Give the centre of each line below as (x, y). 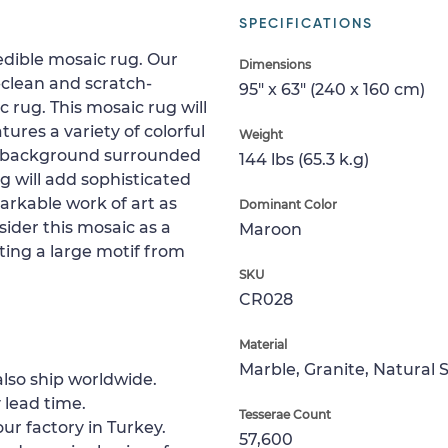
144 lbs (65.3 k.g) (304, 159)
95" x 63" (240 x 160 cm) (332, 89)
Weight (261, 134)
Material (263, 344)
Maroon (270, 229)
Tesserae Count (285, 414)
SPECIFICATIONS (306, 24)
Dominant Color (288, 204)
